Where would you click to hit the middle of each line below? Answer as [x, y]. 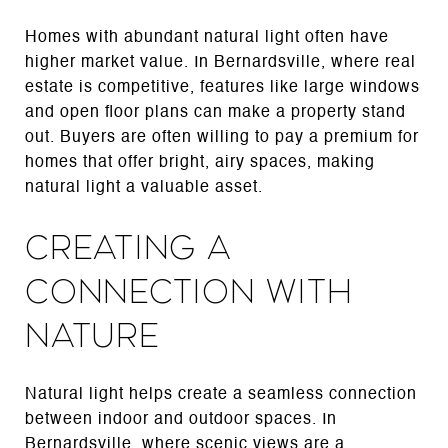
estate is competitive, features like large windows [222, 87]
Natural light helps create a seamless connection [221, 394]
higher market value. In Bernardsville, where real [220, 62]
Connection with [189, 291]
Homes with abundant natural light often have [207, 37]
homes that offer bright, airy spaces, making [200, 162]
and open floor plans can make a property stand [215, 112]
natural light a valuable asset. [144, 187]
